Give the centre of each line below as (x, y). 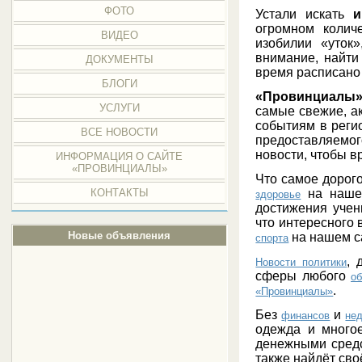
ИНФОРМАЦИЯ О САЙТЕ (120, 156)
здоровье (278, 194)
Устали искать (304, 14)
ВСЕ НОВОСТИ (120, 132)
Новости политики (301, 262)
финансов (306, 315)
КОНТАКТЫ (119, 193)
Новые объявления (120, 236)
